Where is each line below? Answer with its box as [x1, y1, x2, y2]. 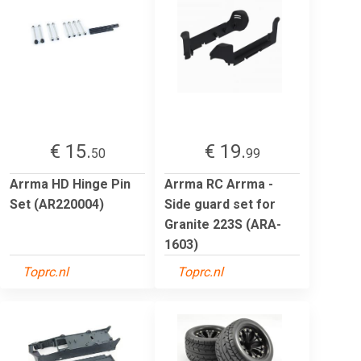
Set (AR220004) [10, 196, 104, 212]
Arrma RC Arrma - [164, 176, 273, 192]
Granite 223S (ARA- [164, 216, 281, 232]
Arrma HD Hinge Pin [10, 176, 131, 192]
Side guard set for [164, 196, 276, 212]
